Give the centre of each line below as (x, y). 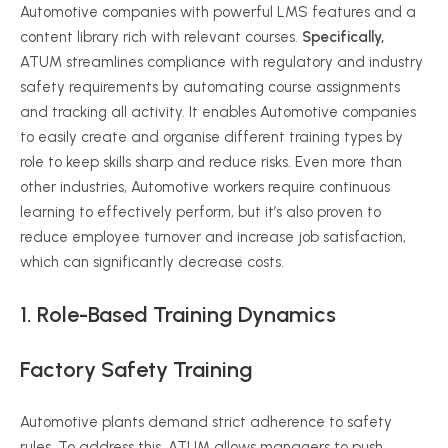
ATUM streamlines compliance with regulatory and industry (221, 62)
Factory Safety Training (136, 369)
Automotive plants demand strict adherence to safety (206, 422)
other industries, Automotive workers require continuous (205, 187)
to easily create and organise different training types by (211, 137)
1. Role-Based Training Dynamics (178, 314)
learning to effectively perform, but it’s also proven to (200, 212)
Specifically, (343, 37)
